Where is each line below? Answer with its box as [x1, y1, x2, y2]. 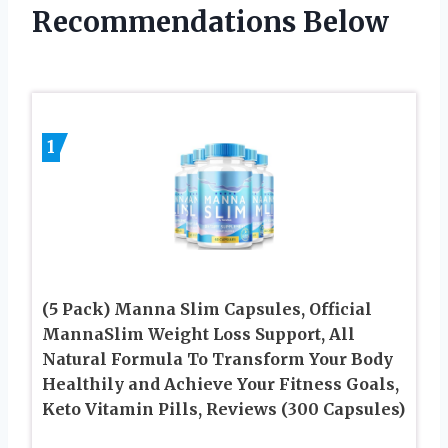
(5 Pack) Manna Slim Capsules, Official [42, 299, 372, 320]
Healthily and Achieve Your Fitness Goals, [42, 374, 399, 395]
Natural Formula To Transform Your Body [42, 349, 393, 370]
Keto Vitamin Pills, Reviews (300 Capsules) [42, 399, 405, 420]
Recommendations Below [32, 3, 389, 40]
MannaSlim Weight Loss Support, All [42, 324, 355, 345]
